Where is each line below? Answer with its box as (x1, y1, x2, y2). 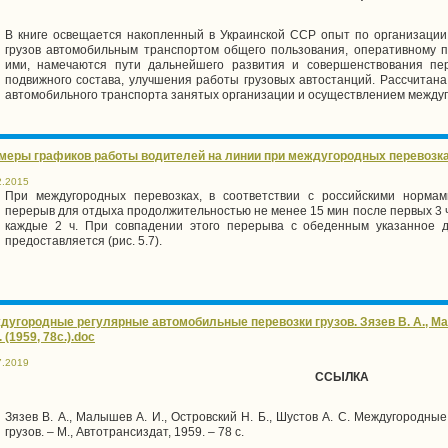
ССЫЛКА (314, 369, 369, 384)
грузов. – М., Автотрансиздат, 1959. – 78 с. (5, 424, 244, 439)
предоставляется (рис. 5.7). (5, 233, 162, 248)
